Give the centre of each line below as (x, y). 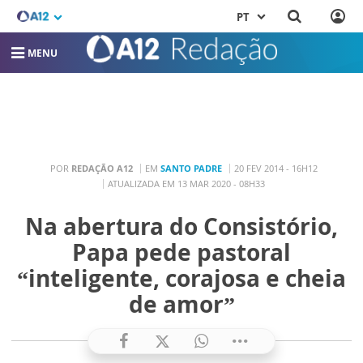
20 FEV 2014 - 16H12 (275, 169)
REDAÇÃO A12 (102, 169)
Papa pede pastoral (181, 252)
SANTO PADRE (191, 169)
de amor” (181, 303)
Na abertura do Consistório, (181, 226)
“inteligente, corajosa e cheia (181, 278)
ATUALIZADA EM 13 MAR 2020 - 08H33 (186, 184)
